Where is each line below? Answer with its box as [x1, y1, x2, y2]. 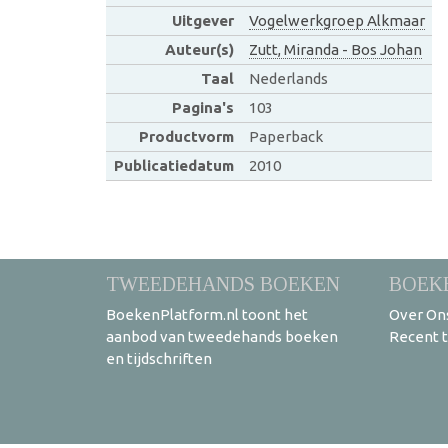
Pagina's [171, 98, 234, 116]
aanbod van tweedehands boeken [106, 327, 338, 345]
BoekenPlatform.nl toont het [106, 305, 308, 323]
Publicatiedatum [113, 156, 234, 174]
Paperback [248, 127, 323, 145]
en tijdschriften [106, 349, 212, 367]
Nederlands [248, 69, 328, 87]
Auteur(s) [164, 40, 234, 58]
